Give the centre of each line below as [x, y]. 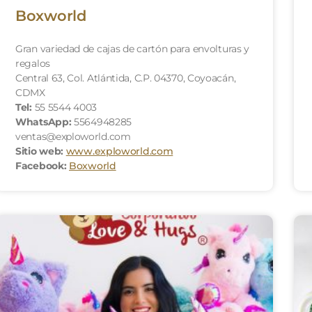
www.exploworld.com [119, 151]
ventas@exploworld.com [73, 136]
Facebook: [41, 165]
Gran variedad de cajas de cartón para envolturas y [133, 48]
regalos [33, 63]
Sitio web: [39, 151]
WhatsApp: [44, 122]
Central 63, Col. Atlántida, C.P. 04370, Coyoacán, [126, 78]
